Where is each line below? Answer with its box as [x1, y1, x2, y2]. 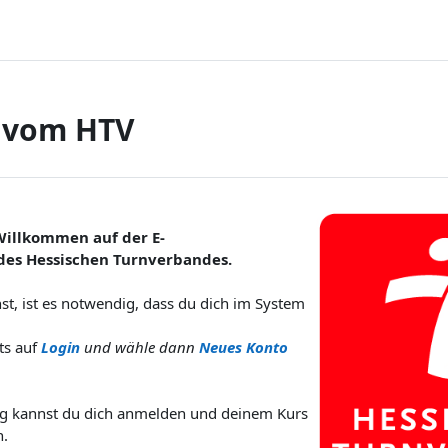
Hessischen [26, 249, 109, 269]
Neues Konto [199, 337, 288, 357]
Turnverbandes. [109, 249, 232, 269]
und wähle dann [84, 337, 195, 357]
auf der [89, 227, 152, 247]
